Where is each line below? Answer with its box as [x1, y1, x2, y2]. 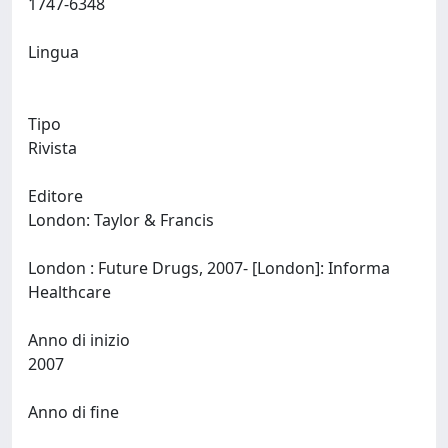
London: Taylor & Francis [28, 209, 218, 231]
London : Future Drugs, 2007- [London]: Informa [28, 257, 390, 279]
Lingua [28, 41, 79, 63]
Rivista [28, 137, 77, 159]
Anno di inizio [28, 329, 130, 351]
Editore [28, 185, 83, 207]
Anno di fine [28, 401, 119, 423]
